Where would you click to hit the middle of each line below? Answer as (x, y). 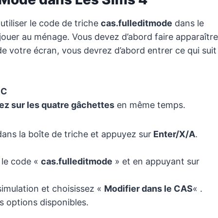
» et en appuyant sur (156, 162)
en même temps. (150, 105)
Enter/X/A (173, 134)
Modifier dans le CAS (148, 189)
